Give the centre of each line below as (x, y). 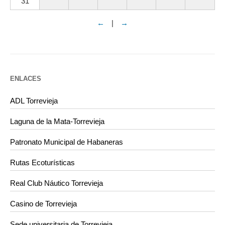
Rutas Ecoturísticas (42, 163)
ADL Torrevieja (34, 101)
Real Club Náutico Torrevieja (57, 183)
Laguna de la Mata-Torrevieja (57, 122)
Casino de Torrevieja (43, 204)
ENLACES (26, 79)
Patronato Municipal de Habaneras (67, 142)
